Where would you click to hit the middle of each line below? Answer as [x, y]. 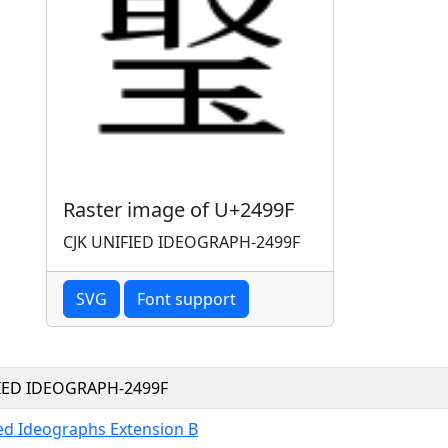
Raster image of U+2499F [178, 209]
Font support [186, 298]
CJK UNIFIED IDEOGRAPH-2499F [181, 241]
